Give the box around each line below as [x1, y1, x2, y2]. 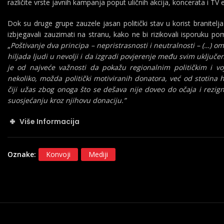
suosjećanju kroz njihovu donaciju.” [7, 95, 126, 105]
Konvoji [46, 149, 70, 159]
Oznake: [7, 149, 38, 159]
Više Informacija [19, 116, 80, 126]
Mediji [88, 149, 108, 159]
